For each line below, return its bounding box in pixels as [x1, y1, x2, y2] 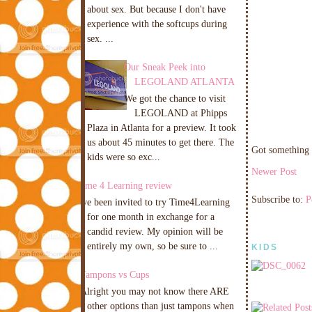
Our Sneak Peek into [123, 61, 205, 73]
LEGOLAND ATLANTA [134, 76, 235, 88]
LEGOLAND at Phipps [134, 107, 227, 119]
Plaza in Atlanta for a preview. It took [87, 122, 236, 134]
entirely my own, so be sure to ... [87, 240, 218, 252]
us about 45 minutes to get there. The [87, 136, 234, 148]
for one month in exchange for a [87, 211, 214, 223]
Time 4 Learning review [77, 180, 172, 192]
